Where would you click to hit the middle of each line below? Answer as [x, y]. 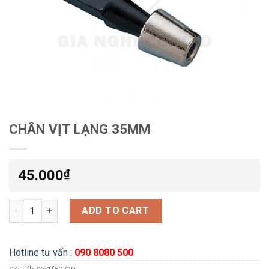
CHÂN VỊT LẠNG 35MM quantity [73, 205]
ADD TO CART [116, 211]
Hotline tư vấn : [41, 252]
